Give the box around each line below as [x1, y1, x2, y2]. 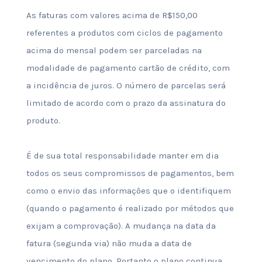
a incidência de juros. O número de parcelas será [26, 80, 226, 91]
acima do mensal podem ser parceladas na [26, 45, 202, 56]
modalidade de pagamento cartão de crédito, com [26, 63, 230, 73]
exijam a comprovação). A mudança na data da [26, 220, 216, 231]
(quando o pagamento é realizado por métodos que [26, 203, 234, 213]
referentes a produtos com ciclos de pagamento [26, 27, 223, 38]
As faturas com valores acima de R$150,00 [26, 10, 198, 20]
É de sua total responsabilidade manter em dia [26, 150, 219, 161]
